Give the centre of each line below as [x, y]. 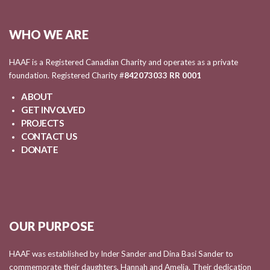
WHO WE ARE [49, 34]
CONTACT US [49, 136]
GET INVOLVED [53, 109]
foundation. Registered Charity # [67, 75]
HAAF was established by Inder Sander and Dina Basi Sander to [121, 253]
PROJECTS [42, 123]
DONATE [39, 149]
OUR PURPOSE [52, 226]
